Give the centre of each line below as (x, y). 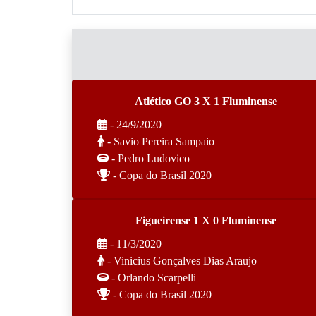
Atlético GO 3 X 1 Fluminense (206, 101)
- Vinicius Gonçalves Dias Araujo (181, 261)
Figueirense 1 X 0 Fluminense (206, 220)
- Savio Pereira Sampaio (159, 141)
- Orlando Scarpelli (152, 278)
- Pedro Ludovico (149, 158)
